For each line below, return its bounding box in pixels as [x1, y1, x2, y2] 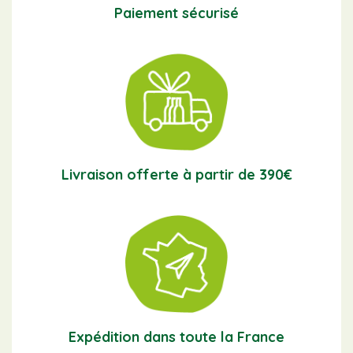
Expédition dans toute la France [69, 328, 284, 347]
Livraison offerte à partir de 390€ [61, 165, 292, 184]
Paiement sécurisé [114, 3, 239, 22]
